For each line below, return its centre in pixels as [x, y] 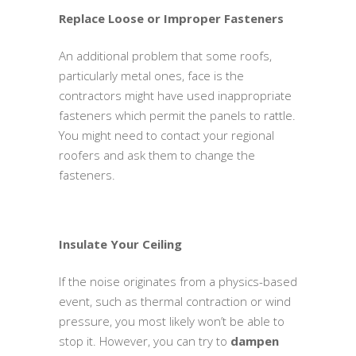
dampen [255, 341]
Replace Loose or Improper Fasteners [171, 18]
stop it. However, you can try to [145, 341]
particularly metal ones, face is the [151, 75]
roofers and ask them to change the [157, 155]
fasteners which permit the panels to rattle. [177, 115]
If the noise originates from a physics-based [178, 281]
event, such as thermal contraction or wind [175, 301]
